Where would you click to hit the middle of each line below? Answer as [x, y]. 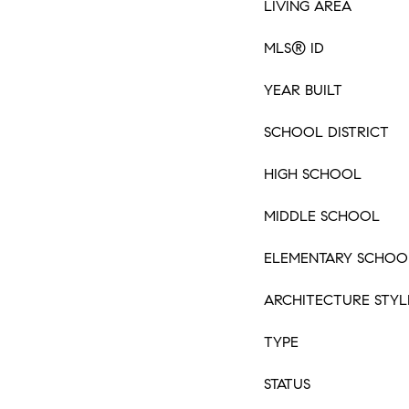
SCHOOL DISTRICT [326, 132]
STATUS [287, 384]
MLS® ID [294, 48]
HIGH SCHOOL [313, 174]
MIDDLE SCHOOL [322, 216]
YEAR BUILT [303, 90]
